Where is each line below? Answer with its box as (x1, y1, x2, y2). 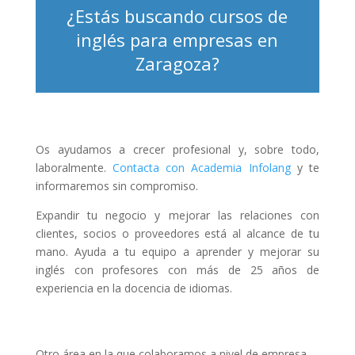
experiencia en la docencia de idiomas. (35, 280, 232, 296)
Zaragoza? (135, 51, 219, 75)
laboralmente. (35, 159, 113, 175)
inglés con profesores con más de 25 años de (35, 261, 320, 277)
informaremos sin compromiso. (35, 177, 198, 193)
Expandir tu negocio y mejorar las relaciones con (35, 207, 320, 223)
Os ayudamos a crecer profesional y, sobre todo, (35, 141, 320, 157)
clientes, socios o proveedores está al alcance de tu (35, 225, 320, 241)
